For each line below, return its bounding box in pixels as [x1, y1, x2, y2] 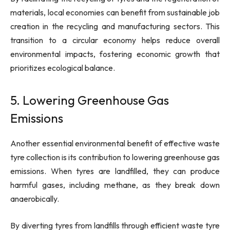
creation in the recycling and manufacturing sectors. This [10, 21, 220, 31]
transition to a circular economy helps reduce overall [10, 34, 220, 45]
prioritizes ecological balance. [10, 62, 115, 73]
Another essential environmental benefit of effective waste [10, 138, 220, 149]
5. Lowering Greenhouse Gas [10, 92, 169, 108]
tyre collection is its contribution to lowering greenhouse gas [10, 152, 220, 163]
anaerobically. [10, 194, 61, 204]
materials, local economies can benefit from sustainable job [10, 7, 220, 17]
